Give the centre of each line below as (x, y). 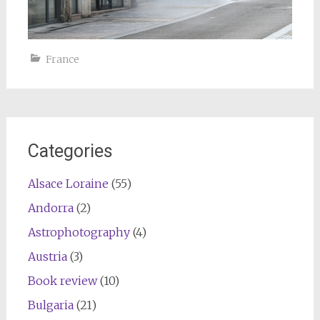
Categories (70, 151)
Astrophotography (79, 232)
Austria (47, 256)
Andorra (50, 207)
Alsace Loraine (68, 183)
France (62, 59)
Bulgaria (50, 305)
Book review (62, 280)
